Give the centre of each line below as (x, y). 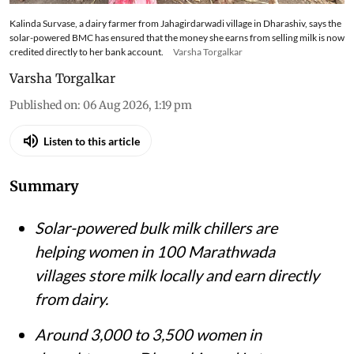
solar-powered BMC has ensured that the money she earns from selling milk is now (177, 70)
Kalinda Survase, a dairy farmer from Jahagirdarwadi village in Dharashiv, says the (175, 55)
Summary (44, 218)
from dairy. (72, 331)
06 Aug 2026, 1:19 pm (137, 137)
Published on (43, 137)
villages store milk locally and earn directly (177, 307)
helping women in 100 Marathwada (155, 283)
